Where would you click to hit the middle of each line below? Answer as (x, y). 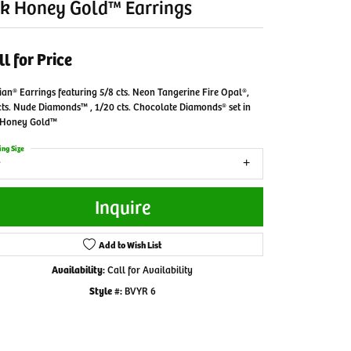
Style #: (105, 291)
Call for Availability (150, 270)
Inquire (122, 207)
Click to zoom (170, 342)
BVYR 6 (140, 291)
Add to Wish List (130, 244)
